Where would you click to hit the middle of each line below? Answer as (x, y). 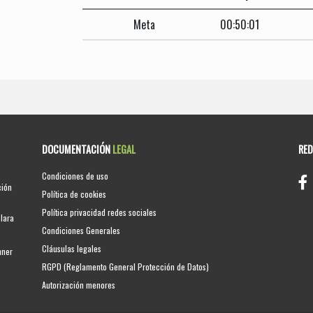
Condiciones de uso (75, 175)
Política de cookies (74, 194)
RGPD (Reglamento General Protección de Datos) (126, 266)
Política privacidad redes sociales (100, 212)
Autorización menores (79, 284)
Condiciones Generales (81, 230)
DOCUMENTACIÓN (78, 149)
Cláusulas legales (72, 248)
